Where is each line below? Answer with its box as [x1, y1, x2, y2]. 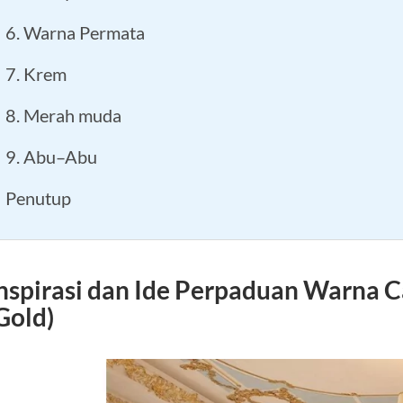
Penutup [5, 186, 71, 209]
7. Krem [5, 62, 67, 85]
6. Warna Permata [5, 21, 145, 43]
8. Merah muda [5, 103, 121, 126]
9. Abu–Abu [5, 145, 97, 167]
